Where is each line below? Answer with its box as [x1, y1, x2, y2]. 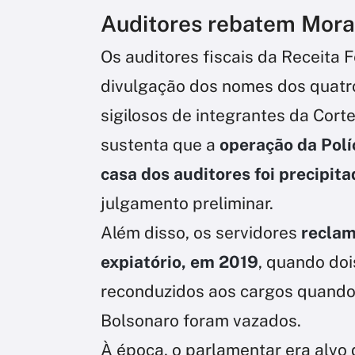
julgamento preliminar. [101, 193, 273, 213]
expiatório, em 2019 [101, 251, 258, 272]
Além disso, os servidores [101, 222, 301, 242]
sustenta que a [101, 134, 216, 155]
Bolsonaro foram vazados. [101, 310, 301, 330]
